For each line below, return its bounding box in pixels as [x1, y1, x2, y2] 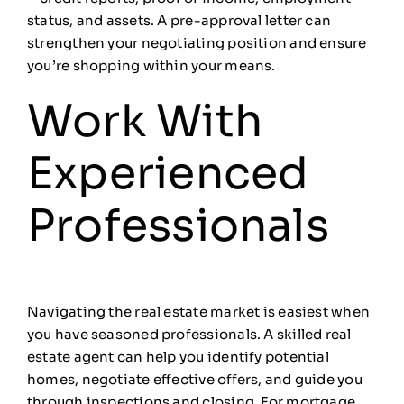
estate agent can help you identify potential [26, 348, 329, 366]
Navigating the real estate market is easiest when [26, 303, 371, 321]
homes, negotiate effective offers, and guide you [26, 371, 363, 389]
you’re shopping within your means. [26, 57, 279, 75]
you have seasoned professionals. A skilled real [26, 326, 352, 344]
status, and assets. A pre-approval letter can [26, 12, 332, 30]
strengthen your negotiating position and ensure [26, 34, 367, 52]
